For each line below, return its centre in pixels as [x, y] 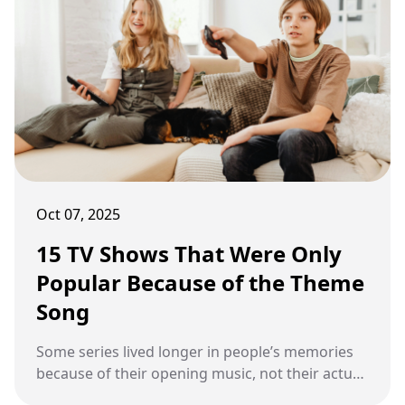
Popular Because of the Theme [200, 282]
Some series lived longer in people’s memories [195, 351]
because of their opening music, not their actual [200, 373]
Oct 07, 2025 [78, 214]
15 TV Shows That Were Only [189, 253]
